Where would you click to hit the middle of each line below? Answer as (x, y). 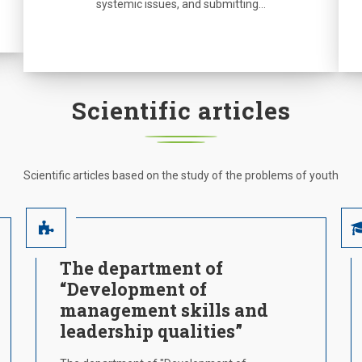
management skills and (164, 310)
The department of (141, 268)
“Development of (133, 289)
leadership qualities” (151, 331)
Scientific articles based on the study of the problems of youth (181, 175)
